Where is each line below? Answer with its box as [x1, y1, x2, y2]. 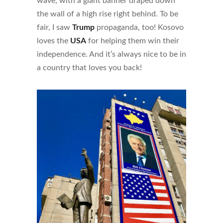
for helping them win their [86, 37, 179, 45]
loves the [37, 37, 70, 45]
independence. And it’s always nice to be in [37, 50, 186, 59]
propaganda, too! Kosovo [95, 23, 184, 32]
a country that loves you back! [37, 64, 142, 72]
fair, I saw [37, 23, 72, 32]
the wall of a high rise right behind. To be [37, 10, 178, 18]
